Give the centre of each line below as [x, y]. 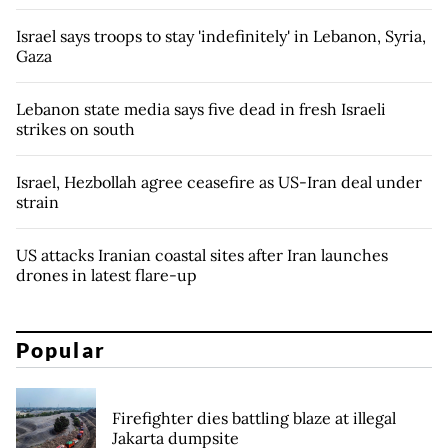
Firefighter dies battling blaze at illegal [254, 418]
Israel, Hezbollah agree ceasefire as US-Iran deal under [219, 181]
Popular [61, 350]
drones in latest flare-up [106, 274]
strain [37, 201]
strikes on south [75, 128]
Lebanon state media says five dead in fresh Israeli [201, 108]
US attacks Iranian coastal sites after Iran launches [202, 254]
